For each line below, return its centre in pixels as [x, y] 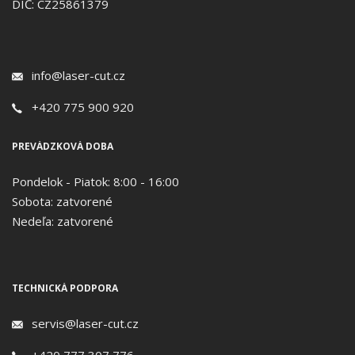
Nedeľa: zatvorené [63, 221]
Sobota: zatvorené [62, 201]
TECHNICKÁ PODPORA [65, 288]
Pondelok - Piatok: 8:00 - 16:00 [95, 181]
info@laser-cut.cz [78, 75]
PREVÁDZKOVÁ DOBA [63, 146]
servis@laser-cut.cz [85, 323]
